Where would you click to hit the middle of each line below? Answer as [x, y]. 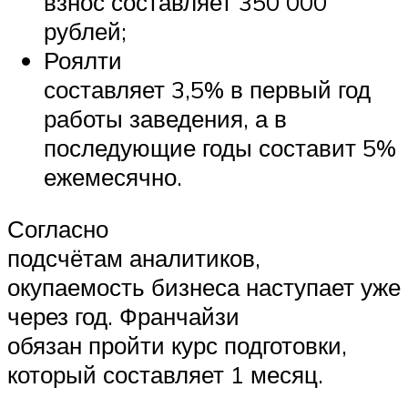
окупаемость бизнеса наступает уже [204, 287]
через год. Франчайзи [123, 316]
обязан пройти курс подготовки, [177, 346]
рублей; [85, 31]
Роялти [83, 60]
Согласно [58, 229]
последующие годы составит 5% [220, 147]
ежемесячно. [113, 176]
